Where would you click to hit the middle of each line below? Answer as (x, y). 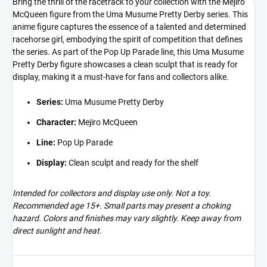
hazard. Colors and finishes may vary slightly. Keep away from (127, 218)
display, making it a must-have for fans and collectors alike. (121, 77)
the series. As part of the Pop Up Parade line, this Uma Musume (128, 52)
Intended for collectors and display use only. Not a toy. (112, 193)
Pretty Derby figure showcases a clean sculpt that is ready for (125, 64)
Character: (56, 122)
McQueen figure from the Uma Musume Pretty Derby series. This (130, 14)
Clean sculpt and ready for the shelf (133, 162)
